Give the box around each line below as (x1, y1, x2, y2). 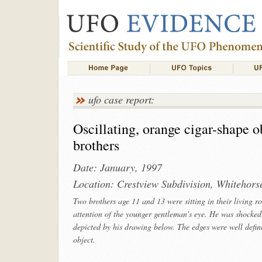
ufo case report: (88, 92, 154, 106)
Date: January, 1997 (73, 160, 162, 174)
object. (73, 234, 95, 245)
